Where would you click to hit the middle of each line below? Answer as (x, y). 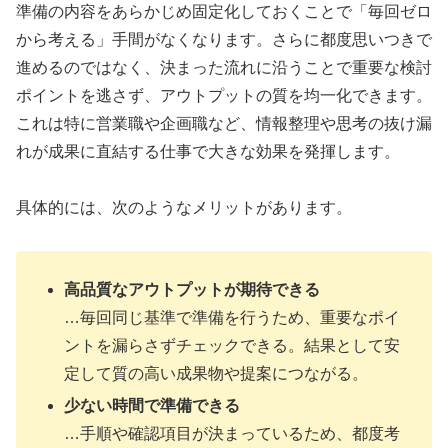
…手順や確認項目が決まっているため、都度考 (232, 433)
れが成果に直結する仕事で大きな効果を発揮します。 (208, 151)
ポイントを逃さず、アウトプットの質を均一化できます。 (224, 95)
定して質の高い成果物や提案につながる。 (216, 374)
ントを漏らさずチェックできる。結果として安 (232, 346)
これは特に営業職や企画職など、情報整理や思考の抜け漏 (224, 123)
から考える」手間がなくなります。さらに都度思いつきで (224, 39)
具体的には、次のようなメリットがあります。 (184, 208)
